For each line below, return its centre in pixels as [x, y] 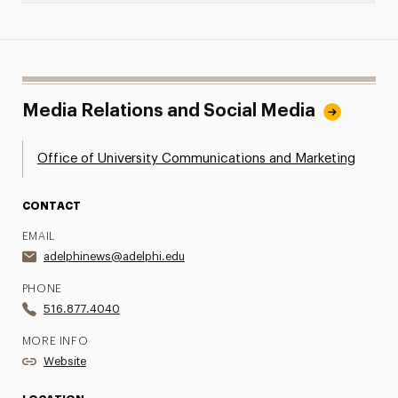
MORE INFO [55, 341]
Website [64, 361]
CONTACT [51, 206]
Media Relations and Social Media [168, 111]
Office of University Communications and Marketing [196, 159]
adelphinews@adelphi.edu [114, 256]
